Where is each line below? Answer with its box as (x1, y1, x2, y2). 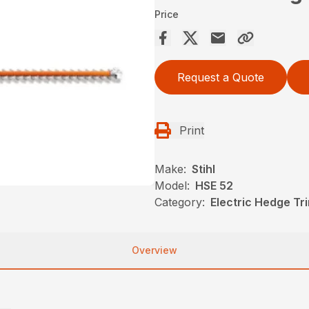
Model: (154, 179, 190, 193)
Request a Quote (177, 70, 264, 85)
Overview (132, 244, 177, 257)
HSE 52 (195, 179, 233, 193)
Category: (154, 195, 205, 210)
